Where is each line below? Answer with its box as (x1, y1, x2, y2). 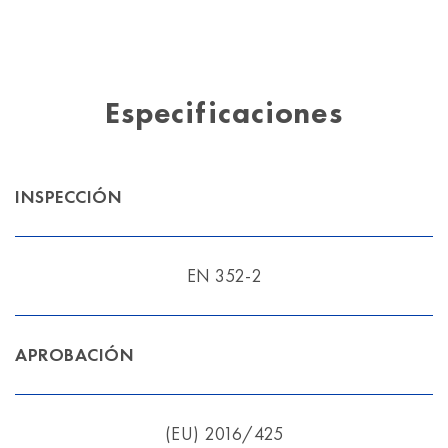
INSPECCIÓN (15, 185, 122, 209)
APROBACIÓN (15, 343, 134, 367)
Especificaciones (104, 94, 344, 133)
